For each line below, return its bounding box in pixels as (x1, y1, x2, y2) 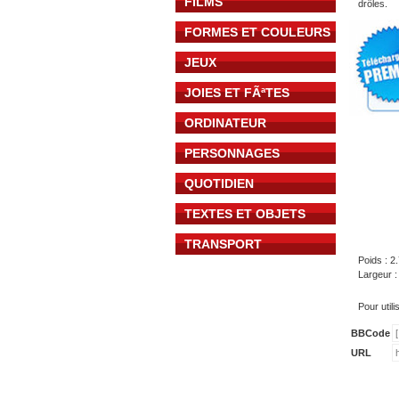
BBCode (351, 328, 390, 338)
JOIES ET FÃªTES (184, 85, 289, 100)
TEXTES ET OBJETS (184, 207, 305, 221)
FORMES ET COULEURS (184, 25, 330, 39)
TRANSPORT (184, 237, 262, 251)
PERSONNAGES (184, 146, 280, 160)
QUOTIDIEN (184, 176, 254, 191)
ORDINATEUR (184, 116, 266, 130)
